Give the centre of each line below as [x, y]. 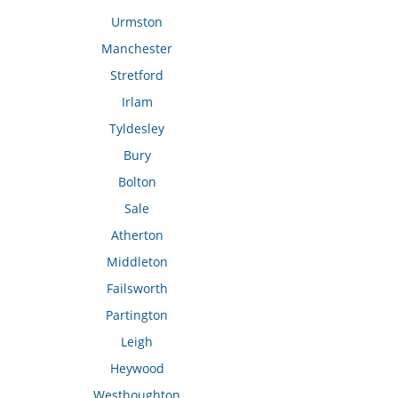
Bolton [137, 181]
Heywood [137, 368]
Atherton [137, 235]
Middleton [137, 261]
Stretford [137, 75]
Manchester [137, 48]
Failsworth [137, 288]
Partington [137, 314]
